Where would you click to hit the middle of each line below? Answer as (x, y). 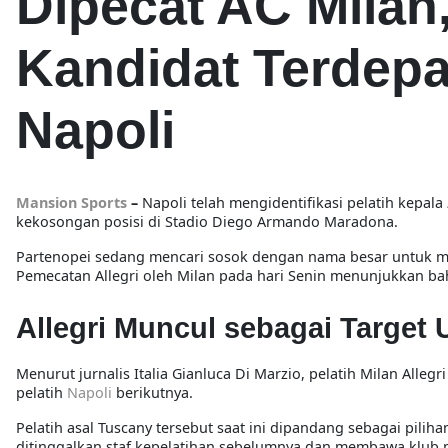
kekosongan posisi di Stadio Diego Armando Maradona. (207, 221)
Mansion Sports (71, 202)
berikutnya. (154, 392)
